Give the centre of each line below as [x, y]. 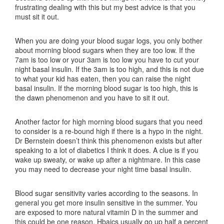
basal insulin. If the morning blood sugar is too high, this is [106, 88]
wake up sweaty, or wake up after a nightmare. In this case [108, 159]
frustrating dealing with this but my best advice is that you [105, 7]
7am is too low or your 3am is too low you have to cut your [107, 59]
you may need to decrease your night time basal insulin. [103, 169]
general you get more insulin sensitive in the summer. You [106, 202]
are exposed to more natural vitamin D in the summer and [106, 212]
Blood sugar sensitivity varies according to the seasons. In [106, 193]
